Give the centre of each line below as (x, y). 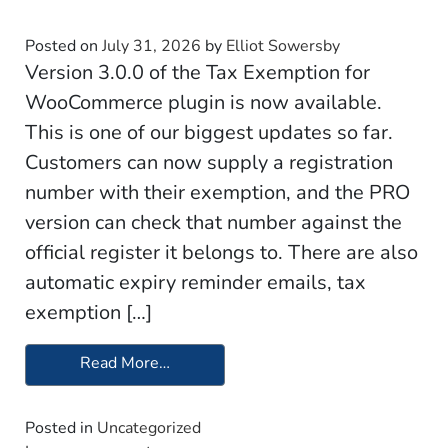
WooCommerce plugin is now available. (203, 102)
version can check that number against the (213, 222)
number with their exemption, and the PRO (217, 192)
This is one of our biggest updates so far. (209, 132)
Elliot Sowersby (283, 45)
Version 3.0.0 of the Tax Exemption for (197, 72)
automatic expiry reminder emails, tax (195, 282)
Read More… (125, 362)
